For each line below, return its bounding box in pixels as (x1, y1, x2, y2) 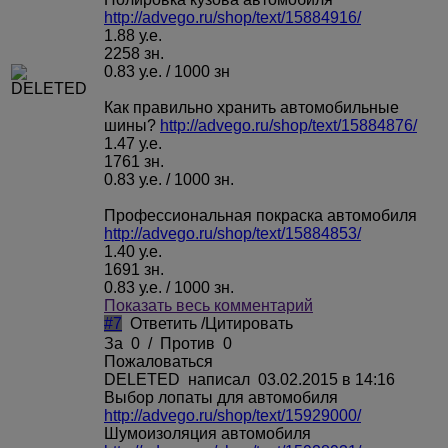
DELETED (104, 370, 184, 388)
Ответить (130, 314, 197, 332)
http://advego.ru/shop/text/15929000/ (104, 406, 361, 424)
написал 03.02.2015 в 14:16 (184, 370, 395, 388)
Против (160, 334, 215, 352)
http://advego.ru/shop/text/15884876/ (160, 116, 417, 134)
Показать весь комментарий (104, 296, 313, 314)
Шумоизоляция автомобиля (104, 424, 311, 442)
